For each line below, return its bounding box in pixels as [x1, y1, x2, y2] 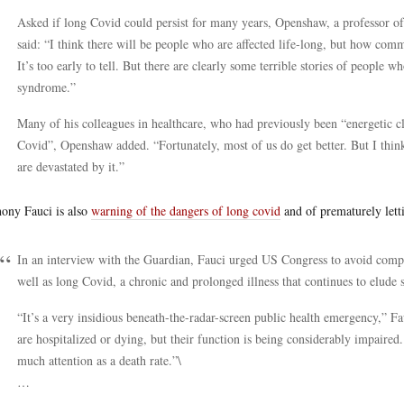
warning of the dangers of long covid [91, 202, 280, 219]
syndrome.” [17, 78, 76, 96]
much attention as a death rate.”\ [17, 352, 181, 369]
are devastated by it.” [17, 158, 124, 175]
